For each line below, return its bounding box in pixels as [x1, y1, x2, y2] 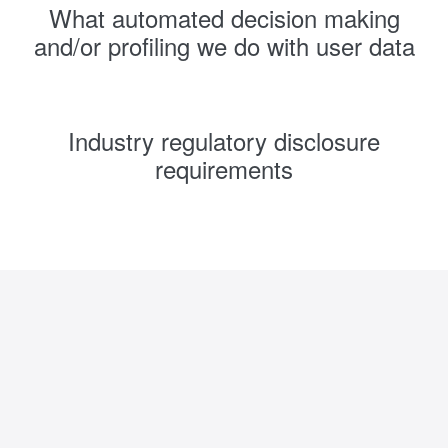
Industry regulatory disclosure [68, 123, 380, 158]
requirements [155, 151, 293, 186]
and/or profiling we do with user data [33, 28, 415, 63]
